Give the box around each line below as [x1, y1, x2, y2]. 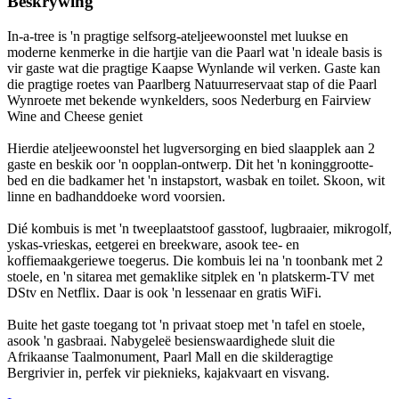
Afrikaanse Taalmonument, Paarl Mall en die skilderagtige [7, 349, 333, 365]
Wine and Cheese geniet [7, 109, 142, 125]
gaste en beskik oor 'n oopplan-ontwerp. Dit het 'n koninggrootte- [7, 157, 373, 173]
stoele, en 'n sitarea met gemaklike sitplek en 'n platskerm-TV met [7, 269, 374, 285]
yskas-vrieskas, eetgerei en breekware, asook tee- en [7, 237, 299, 253]
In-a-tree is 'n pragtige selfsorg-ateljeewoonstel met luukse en [7, 28, 348, 45]
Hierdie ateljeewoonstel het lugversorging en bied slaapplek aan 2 [7, 141, 375, 157]
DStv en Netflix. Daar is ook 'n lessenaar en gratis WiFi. [7, 285, 322, 301]
